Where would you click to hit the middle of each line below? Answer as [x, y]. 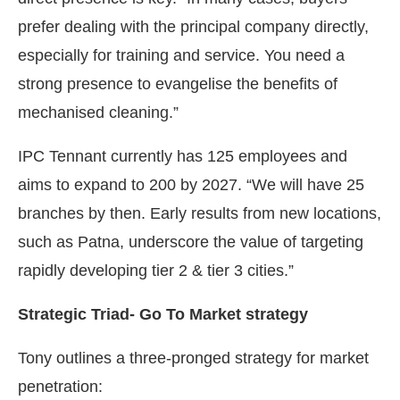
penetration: [60, 386]
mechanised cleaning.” [98, 112]
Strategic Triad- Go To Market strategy [163, 314]
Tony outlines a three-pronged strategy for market [193, 358]
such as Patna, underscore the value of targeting [191, 242]
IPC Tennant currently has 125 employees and [183, 156]
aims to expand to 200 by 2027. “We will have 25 [191, 184]
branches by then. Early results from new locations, [200, 213]
